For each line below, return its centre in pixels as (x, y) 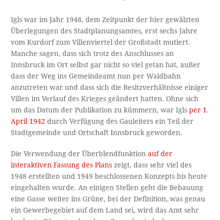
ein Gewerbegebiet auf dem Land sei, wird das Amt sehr (105, 210)
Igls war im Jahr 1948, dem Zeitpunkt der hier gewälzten (105, 19)
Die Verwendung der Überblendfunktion (80, 153)
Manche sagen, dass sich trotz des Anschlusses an (93, 53)
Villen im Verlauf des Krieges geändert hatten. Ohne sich (105, 98)
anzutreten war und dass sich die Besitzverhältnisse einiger (110, 87)
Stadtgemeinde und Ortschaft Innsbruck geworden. (97, 132)
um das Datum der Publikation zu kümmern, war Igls (100, 110)
